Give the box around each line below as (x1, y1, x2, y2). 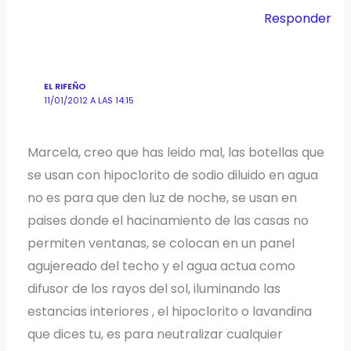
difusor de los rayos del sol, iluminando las (27, 279, 281, 298)
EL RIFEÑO (43, 81, 86, 93)
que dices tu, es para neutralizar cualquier (27, 324, 284, 343)
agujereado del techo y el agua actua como (27, 256, 296, 275)
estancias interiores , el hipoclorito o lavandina (27, 302, 313, 320)
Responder (264, 9, 332, 28)
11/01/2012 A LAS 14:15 (43, 95, 134, 107)
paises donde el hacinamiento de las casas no (27, 211, 309, 230)
